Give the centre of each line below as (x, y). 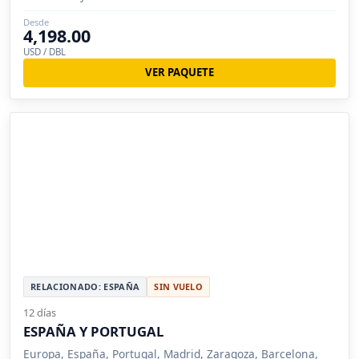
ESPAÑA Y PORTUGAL (93, 332)
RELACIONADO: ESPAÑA (85, 287)
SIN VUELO (179, 287)
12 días (40, 313)
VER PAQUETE (179, 73)
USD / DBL (44, 51)
